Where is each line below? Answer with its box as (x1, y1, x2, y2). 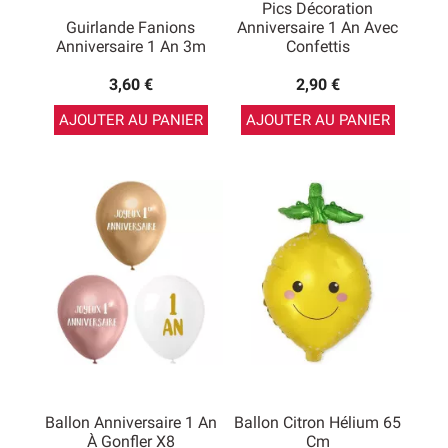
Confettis (285, 37, 350, 56)
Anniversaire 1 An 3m (55, 37, 206, 56)
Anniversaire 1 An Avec (237, 18, 398, 37)
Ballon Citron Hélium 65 (234, 413, 401, 432)
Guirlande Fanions (66, 18, 195, 37)
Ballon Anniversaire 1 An (44, 413, 217, 432)
